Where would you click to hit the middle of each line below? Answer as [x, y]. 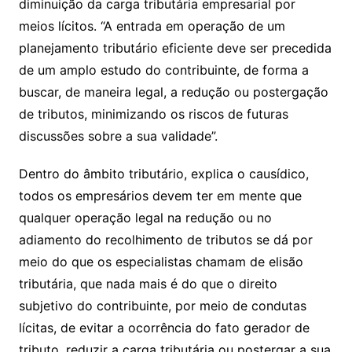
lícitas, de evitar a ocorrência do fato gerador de [164, 327]
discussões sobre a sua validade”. [118, 136]
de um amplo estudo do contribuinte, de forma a [163, 70]
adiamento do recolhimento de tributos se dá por [165, 239]
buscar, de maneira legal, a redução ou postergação [173, 92]
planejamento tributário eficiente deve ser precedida [175, 48]
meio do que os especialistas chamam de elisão [161, 261]
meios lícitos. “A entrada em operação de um [152, 26]
